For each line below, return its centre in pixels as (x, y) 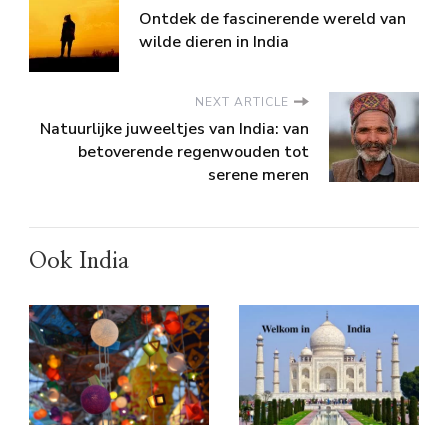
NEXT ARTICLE (242, 101)
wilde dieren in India (214, 41)
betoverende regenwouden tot (193, 151)
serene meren (258, 174)
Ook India (79, 260)
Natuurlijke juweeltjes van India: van (174, 128)
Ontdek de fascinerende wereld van (272, 18)
